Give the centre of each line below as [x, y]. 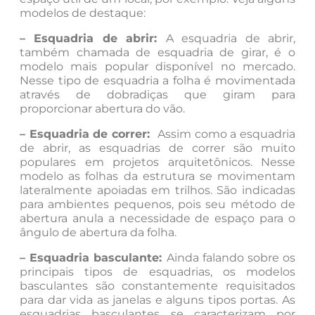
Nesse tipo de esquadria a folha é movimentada [157, 81]
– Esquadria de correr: [89, 134]
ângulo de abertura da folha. [98, 233]
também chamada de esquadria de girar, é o [157, 53]
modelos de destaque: [83, 13]
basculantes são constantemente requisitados [157, 286]
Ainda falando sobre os [231, 258]
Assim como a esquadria [226, 134]
